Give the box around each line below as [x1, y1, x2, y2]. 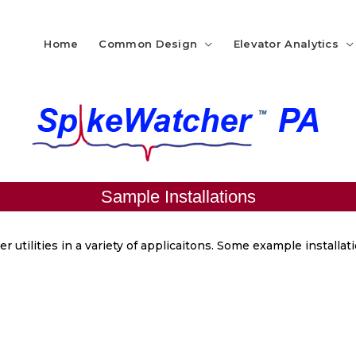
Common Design [99, 37, 198, 50]
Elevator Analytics [233, 37, 339, 50]
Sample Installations [100, 186, 256, 207]
